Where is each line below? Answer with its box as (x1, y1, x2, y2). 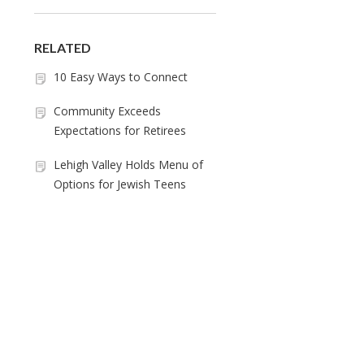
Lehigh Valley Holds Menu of (54, 157, 203, 172)
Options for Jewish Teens (54, 176, 186, 192)
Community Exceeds (54, 103, 161, 119)
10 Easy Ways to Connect (54, 69, 188, 84)
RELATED (34, 40, 91, 55)
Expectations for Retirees (54, 123, 186, 138)
